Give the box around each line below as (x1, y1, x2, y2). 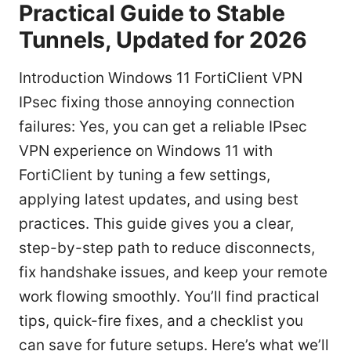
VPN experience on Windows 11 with (19, 142, 273, 161)
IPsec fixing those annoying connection (19, 93, 295, 112)
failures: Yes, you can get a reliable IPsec (19, 118, 307, 136)
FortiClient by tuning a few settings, (19, 166, 270, 185)
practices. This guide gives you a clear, (19, 215, 294, 233)
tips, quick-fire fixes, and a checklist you (19, 312, 303, 331)
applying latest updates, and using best (19, 190, 299, 209)
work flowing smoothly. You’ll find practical (19, 288, 320, 306)
